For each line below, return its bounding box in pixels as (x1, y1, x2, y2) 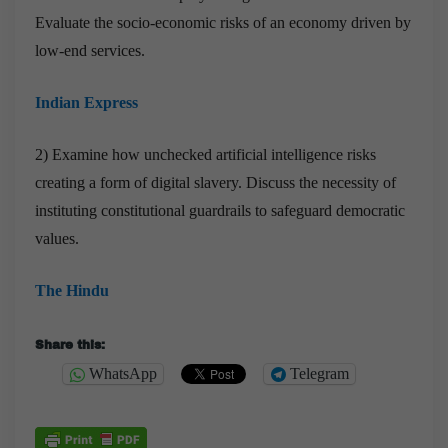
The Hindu (35, 281, 109, 299)
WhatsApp (89, 365, 157, 383)
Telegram (290, 365, 349, 383)
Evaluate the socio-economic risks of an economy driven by (35, 13, 411, 31)
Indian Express (35, 93, 138, 111)
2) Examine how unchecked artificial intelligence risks (35, 145, 376, 163)
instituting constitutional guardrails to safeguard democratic (35, 201, 405, 219)
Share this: (35, 337, 105, 352)
